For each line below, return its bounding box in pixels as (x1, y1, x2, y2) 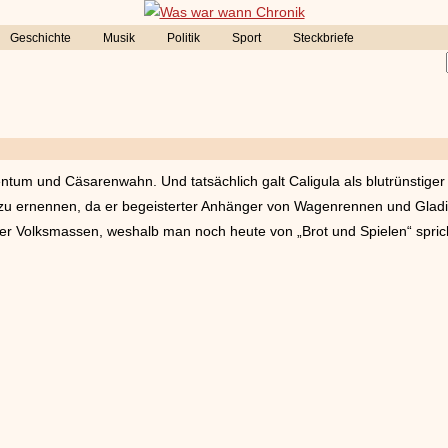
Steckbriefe (293, 31, 354, 45)
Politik (167, 31, 200, 45)
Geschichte (10, 31, 71, 45)
